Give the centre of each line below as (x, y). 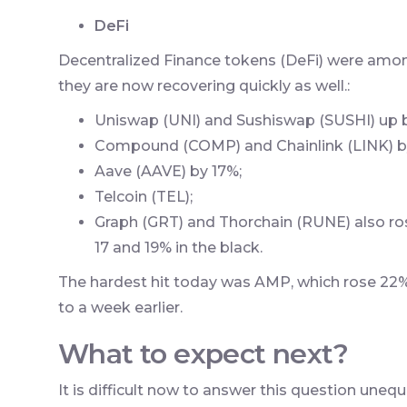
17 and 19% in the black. (179, 247)
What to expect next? (203, 353)
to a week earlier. (120, 307)
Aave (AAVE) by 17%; (168, 171)
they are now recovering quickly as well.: (204, 85)
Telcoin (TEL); (144, 196)
